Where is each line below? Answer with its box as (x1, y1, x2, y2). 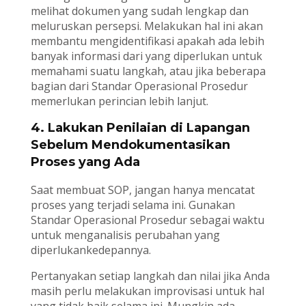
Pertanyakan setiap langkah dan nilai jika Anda (30, 268, 270, 283)
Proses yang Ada (30, 154, 140, 169)
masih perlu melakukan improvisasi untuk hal (30, 283, 264, 298)
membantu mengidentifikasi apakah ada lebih (30, 33, 264, 48)
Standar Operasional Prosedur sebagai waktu (30, 212, 264, 227)
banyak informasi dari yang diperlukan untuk (30, 48, 262, 64)
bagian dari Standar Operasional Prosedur (30, 78, 248, 94)
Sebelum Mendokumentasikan (30, 137, 230, 152)
